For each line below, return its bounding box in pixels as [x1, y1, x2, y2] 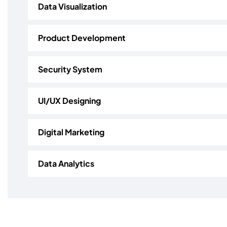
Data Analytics [38, 158, 94, 169]
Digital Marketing [38, 127, 104, 138]
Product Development [38, 32, 126, 44]
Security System [38, 64, 102, 75]
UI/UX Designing [38, 95, 101, 106]
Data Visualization [38, 1, 107, 12]
